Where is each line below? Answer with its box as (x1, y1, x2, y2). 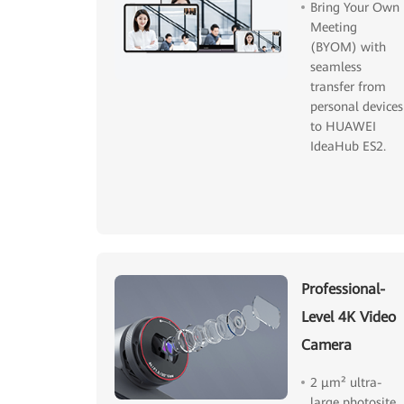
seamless (309, 60, 362, 75)
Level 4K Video (300, 308, 396, 326)
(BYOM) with (309, 40, 386, 55)
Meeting (309, 20, 357, 35)
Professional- (300, 280, 385, 298)
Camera (300, 336, 352, 354)
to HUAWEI (309, 119, 376, 134)
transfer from (309, 79, 386, 95)
